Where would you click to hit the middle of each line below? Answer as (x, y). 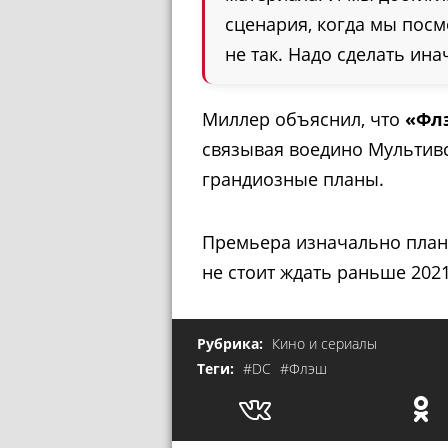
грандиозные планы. (293, 179)
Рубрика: (232, 343)
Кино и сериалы (324, 343)
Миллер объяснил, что (303, 119)
